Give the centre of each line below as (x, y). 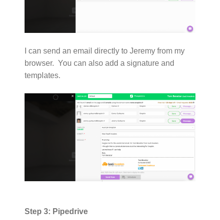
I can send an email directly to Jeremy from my (105, 51)
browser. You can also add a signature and (99, 63)
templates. (42, 76)
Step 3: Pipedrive (56, 212)
